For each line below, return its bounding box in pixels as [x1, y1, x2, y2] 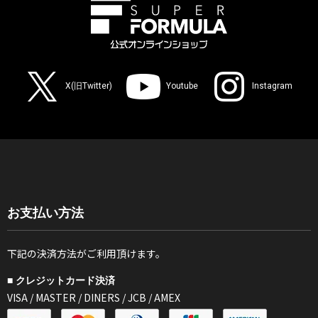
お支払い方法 [7, 205, 84, 220]
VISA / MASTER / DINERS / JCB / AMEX [7, 290, 180, 305]
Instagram [252, 81, 292, 92]
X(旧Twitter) [65, 81, 112, 92]
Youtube [166, 81, 198, 92]
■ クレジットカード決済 [7, 275, 115, 286]
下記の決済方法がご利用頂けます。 [7, 246, 165, 261]
